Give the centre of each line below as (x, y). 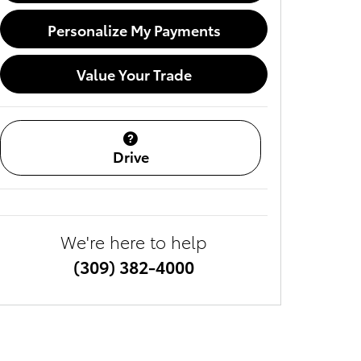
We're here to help (134, 241)
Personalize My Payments (134, 29)
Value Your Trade (134, 74)
